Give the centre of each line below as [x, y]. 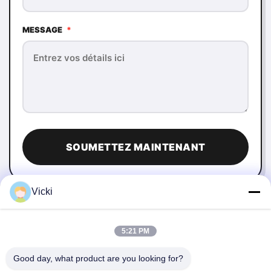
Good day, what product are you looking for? [98, 258]
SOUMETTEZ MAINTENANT [135, 147]
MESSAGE [43, 30]
